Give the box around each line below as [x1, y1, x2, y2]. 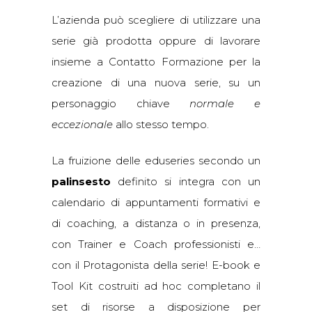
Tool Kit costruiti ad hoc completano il [52, 279, 260, 292]
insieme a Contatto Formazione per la [52, 55, 260, 68]
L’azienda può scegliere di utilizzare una [52, 13, 260, 26]
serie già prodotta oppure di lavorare [52, 34, 260, 47]
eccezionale [52, 118, 116, 131]
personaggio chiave [52, 97, 190, 110]
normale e [189, 97, 261, 110]
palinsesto [52, 175, 111, 188]
